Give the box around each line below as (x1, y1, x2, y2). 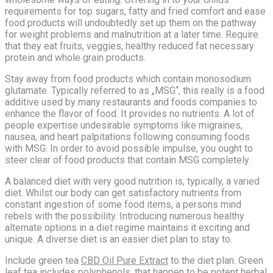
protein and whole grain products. (5, 51, 146, 63)
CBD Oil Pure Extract (81, 254, 168, 266)
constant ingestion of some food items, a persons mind (5, 198, 241, 210)
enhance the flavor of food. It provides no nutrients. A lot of (5, 107, 255, 119)
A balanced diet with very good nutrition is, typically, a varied (5, 175, 260, 187)
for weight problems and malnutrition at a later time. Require (5, 28, 258, 40)
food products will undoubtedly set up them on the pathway (5, 16, 257, 29)
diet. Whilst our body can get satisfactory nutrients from (5, 186, 241, 199)
